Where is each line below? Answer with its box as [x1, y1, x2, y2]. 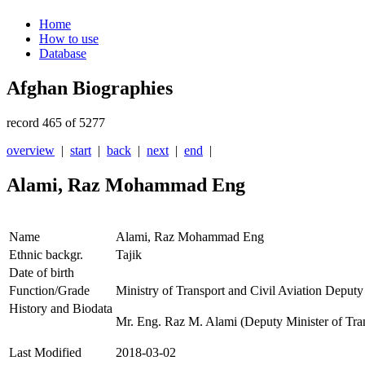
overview [7, 143, 55, 158]
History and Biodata [9, 301, 112, 316]
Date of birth [9, 266, 74, 280]
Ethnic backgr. [9, 248, 83, 262]
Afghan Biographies [7, 77, 173, 99]
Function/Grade [9, 284, 90, 298]
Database [39, 46, 86, 61]
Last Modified [9, 345, 81, 360]
